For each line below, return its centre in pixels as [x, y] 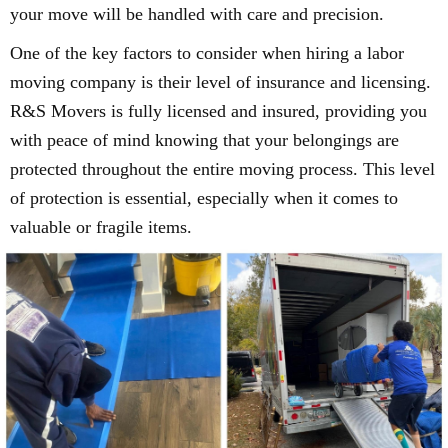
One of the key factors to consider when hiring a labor [207, 52]
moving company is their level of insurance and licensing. [220, 81]
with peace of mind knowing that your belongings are [204, 139]
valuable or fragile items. [101, 226]
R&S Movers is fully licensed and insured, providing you [218, 110]
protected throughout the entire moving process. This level [222, 168]
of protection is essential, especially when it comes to [204, 197]
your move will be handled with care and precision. [197, 13]
